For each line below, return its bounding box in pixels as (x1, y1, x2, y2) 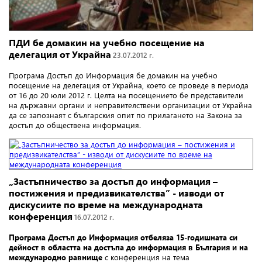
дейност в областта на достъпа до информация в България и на (9, 242, 248, 252)
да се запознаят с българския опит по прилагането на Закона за (9, 109, 242, 120)
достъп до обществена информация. (9, 119, 141, 130)
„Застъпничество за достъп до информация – (9, 174, 218, 187)
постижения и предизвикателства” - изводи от (9, 186, 224, 199)
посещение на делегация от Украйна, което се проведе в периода (9, 80, 249, 90)
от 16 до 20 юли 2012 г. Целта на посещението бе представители (9, 89, 243, 100)
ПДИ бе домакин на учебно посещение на (9, 36, 205, 49)
